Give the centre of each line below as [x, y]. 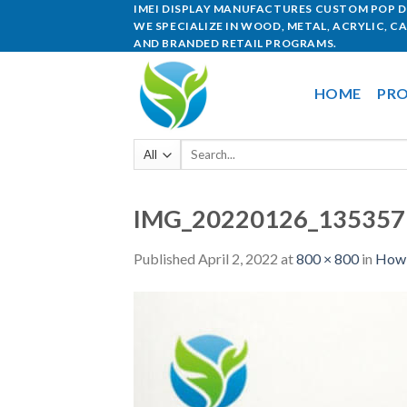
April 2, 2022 [238, 258]
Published [166, 258]
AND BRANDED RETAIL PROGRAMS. [235, 43]
